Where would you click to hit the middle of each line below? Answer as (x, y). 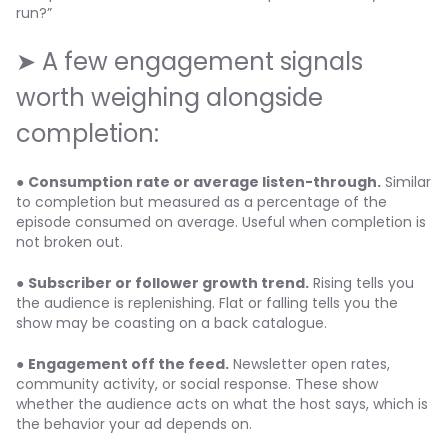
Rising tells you (361, 283)
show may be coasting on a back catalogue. (171, 323)
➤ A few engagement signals (189, 61)
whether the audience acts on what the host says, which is (222, 404)
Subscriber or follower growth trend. (168, 283)
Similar (406, 182)
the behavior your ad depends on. (134, 424)
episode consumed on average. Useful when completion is (221, 222)
